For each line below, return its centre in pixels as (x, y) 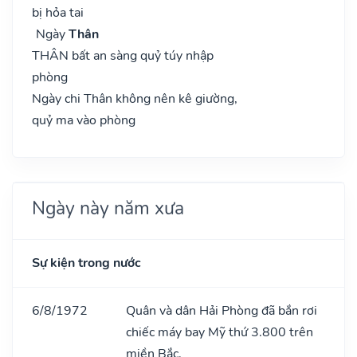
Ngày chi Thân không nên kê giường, (135, 98)
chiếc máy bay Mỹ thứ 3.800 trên (220, 332)
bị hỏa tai (58, 12)
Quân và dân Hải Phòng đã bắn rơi (222, 310)
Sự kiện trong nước (86, 263)
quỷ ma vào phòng (84, 120)
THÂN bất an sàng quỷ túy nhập (123, 55)
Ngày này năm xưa (108, 208)
